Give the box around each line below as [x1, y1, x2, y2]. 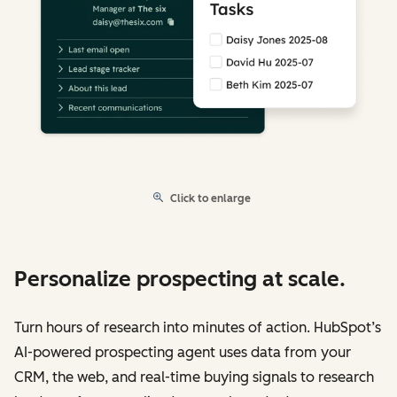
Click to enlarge [170, 191, 251, 205]
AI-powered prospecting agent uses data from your [14, 343, 351, 361]
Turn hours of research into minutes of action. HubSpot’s [14, 318, 381, 336]
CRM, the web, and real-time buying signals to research [14, 368, 374, 385]
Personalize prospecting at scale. [14, 265, 346, 292]
